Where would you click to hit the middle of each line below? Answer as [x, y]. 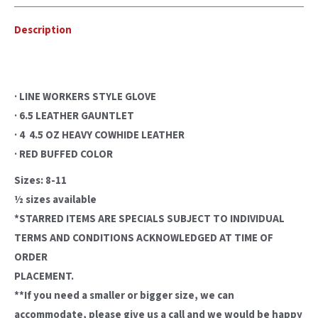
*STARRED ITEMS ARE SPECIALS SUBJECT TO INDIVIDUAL [149, 219]
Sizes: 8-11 [40, 181]
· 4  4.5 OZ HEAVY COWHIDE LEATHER [99, 135]
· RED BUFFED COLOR [64, 154]
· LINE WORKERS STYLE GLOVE [85, 97]
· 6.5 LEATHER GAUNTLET [74, 116]
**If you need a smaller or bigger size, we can [124, 296]
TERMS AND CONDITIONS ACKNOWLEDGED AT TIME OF [144, 238]
